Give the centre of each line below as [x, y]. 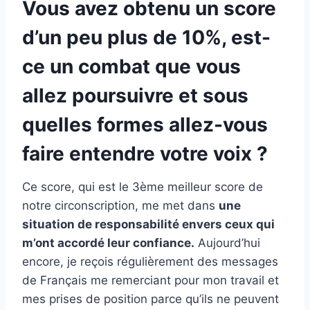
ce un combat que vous [131, 67]
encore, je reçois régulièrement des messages [150, 262]
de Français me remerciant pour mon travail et [151, 281]
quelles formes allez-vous [145, 125]
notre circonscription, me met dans [120, 206]
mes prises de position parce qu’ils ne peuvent [151, 299]
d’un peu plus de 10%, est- [146, 38]
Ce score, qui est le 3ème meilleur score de [143, 187]
